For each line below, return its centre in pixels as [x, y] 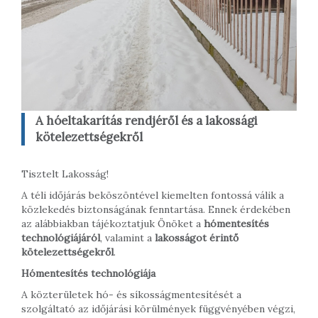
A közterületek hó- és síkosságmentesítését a [131, 294]
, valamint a [127, 237]
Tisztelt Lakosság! [65, 174]
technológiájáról [61, 237]
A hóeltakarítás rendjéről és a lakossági [147, 120]
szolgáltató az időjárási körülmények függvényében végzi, [158, 308]
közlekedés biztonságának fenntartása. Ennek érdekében [156, 209]
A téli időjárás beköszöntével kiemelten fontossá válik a [153, 195]
